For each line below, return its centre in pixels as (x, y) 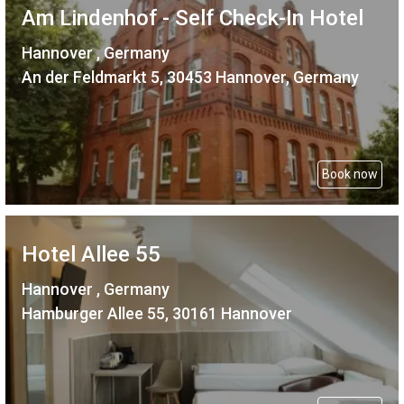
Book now (350, 174)
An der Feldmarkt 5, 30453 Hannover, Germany (190, 77)
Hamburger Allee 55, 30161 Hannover (157, 313)
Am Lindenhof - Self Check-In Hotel (193, 18)
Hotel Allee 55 (91, 254)
